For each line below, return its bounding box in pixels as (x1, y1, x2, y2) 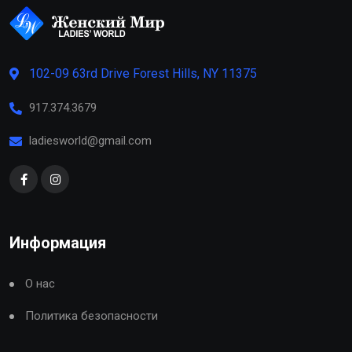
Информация (9, 233, 106, 253)
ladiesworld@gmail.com (29, 134, 152, 148)
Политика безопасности (25, 309, 158, 324)
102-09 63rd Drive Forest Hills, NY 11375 (29, 66, 257, 82)
